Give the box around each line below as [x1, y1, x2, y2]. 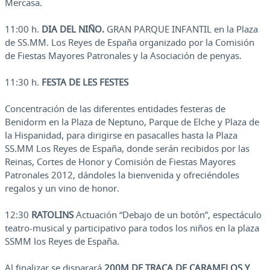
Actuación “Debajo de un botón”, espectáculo [74, 209, 262, 221]
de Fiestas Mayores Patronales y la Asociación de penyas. [5, 49, 242, 62]
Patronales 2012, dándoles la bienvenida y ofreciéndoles [5, 169, 239, 181]
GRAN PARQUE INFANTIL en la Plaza [104, 23, 258, 36]
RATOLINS [31, 209, 74, 221]
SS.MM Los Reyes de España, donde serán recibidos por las [5, 142, 250, 155]
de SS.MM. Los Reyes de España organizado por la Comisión [5, 36, 254, 49]
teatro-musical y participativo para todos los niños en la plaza [5, 222, 259, 234]
